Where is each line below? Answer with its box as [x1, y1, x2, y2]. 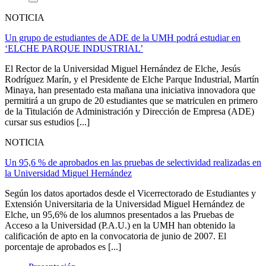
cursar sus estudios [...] [5, 116, 90, 127]
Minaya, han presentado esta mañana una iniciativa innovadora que [5, 84, 255, 95]
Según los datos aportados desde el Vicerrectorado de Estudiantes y [5, 188, 256, 198]
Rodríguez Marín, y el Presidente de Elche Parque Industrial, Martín [5, 74, 259, 84]
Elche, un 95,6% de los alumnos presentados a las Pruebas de [5, 209, 234, 220]
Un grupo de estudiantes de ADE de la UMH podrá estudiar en [5, 32, 240, 43]
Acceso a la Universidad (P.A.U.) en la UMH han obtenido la [5, 220, 235, 230]
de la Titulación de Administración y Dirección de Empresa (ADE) [5, 106, 254, 116]
